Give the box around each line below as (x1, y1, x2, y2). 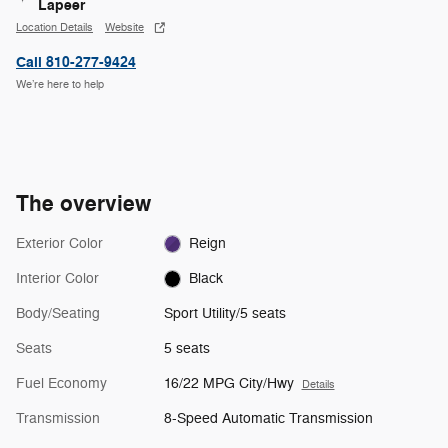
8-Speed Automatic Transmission (163, 409, 373, 427)
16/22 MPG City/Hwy (163, 374, 294, 392)
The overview (16, 189, 151, 218)
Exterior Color (16, 234, 103, 252)
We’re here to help (16, 78, 104, 92)
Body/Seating (16, 304, 100, 322)
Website (105, 21, 144, 35)
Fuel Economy (16, 374, 107, 392)
